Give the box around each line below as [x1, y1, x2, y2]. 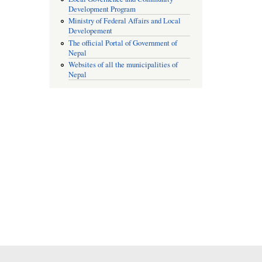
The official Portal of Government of [68, 37, 178, 48]
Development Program [68, 4, 136, 14]
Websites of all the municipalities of [68, 60, 178, 70]
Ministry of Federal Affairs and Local [68, 16, 181, 26]
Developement [68, 26, 113, 36]
